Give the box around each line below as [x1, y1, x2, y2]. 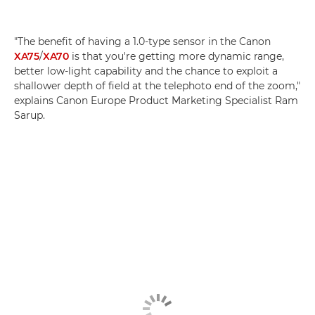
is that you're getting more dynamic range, [69, 49, 284, 63]
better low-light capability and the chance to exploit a [14, 64, 278, 77]
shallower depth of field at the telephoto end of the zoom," [14, 79, 300, 92]
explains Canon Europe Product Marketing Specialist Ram [14, 94, 298, 107]
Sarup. [14, 108, 45, 122]
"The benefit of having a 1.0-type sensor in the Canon [14, 34, 271, 48]
